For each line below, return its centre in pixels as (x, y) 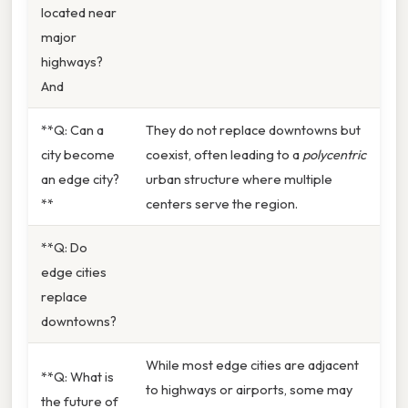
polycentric (334, 154)
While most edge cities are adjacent (252, 364)
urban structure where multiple (239, 178)
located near (79, 12)
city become (78, 154)
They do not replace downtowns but (253, 129)
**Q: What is (77, 376)
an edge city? (80, 178)
